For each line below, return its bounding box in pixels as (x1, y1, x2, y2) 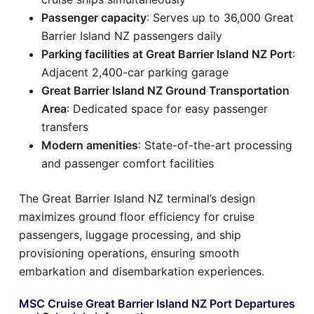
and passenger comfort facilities (41, 156, 214, 170)
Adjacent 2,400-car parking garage (41, 64, 228, 79)
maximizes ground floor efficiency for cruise (19, 209, 254, 224)
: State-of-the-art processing (138, 137, 292, 152)
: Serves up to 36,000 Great (146, 10, 294, 25)
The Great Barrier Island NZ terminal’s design (19, 191, 255, 205)
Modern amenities (41, 137, 138, 152)
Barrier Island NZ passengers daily (41, 28, 222, 43)
